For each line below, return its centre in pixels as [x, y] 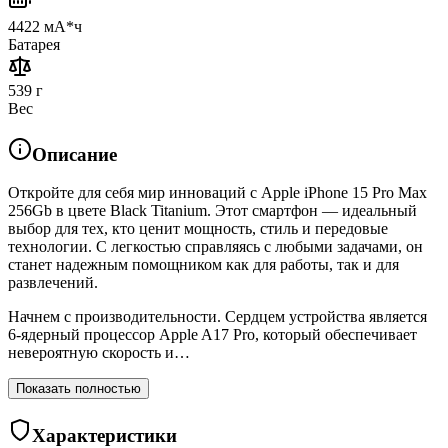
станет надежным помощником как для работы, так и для [203, 265]
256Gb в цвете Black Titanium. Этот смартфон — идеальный [212, 211]
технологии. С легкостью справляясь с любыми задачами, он [215, 247]
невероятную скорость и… [99, 353]
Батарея [34, 44]
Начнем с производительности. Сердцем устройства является [217, 317]
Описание [74, 154]
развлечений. [53, 283]
